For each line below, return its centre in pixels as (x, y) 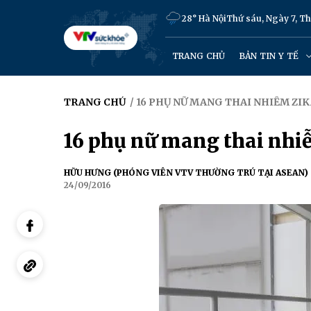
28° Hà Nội (203, 18)
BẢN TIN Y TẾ (270, 56)
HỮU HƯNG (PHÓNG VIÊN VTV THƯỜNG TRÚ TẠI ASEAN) (186, 173)
